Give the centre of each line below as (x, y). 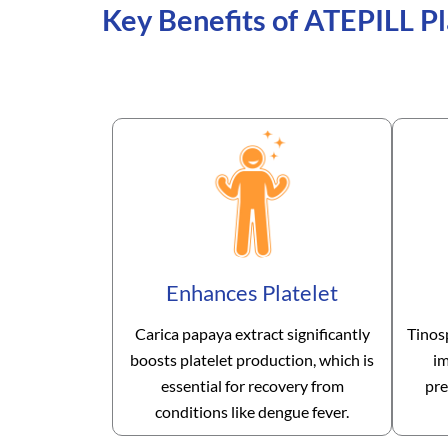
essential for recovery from (252, 386)
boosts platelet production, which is (252, 360)
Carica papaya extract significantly (252, 334)
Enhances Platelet (252, 293)
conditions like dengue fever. (252, 412)
